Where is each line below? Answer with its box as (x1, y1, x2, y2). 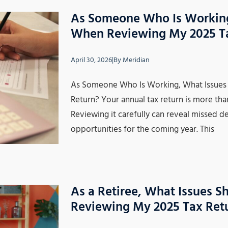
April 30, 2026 (71, 54, 112, 66)
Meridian (123, 54, 150, 66)
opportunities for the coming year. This (71, 122, 214, 136)
